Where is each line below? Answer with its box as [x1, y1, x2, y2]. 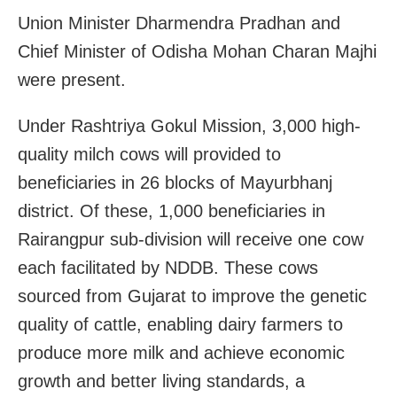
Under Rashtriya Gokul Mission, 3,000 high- [18, 115, 361, 136]
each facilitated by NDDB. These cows [18, 257, 318, 277]
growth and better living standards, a [18, 370, 305, 391]
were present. [18, 69, 126, 90]
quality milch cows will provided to [18, 144, 281, 164]
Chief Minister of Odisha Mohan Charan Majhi [18, 41, 377, 61]
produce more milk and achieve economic [18, 342, 345, 362]
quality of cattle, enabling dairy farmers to [18, 314, 343, 334]
